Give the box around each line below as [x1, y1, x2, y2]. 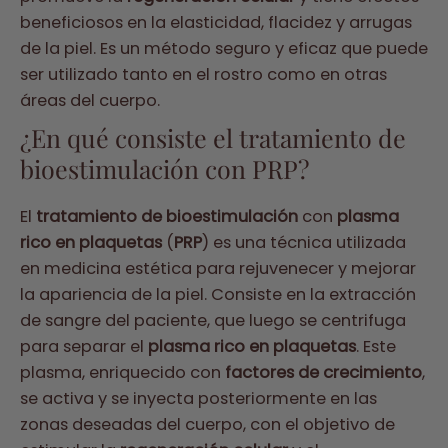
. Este [356, 335, 396, 359]
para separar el [20, 335, 148, 359]
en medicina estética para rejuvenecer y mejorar [20, 257, 416, 281]
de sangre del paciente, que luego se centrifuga [20, 309, 406, 333]
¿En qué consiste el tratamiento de [20, 121, 406, 155]
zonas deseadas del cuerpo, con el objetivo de [20, 413, 395, 437]
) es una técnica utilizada [202, 231, 406, 255]
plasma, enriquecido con [20, 361, 225, 385]
